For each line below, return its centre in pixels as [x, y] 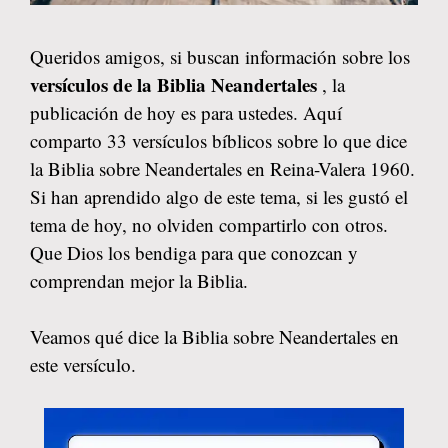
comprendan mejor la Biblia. [139, 280]
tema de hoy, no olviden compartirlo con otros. [209, 224]
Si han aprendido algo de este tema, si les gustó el [219, 196]
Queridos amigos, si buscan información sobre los [220, 56]
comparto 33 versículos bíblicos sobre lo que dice [218, 140]
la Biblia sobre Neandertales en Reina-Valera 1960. [222, 168]
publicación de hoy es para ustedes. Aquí [186, 112]
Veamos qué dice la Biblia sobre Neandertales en [214, 336]
